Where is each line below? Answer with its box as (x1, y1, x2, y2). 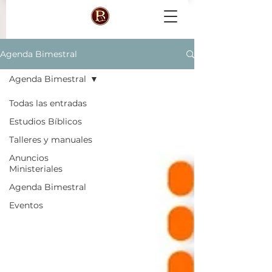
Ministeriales (9, 163, 63, 174)
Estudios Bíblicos (9, 116, 82, 127)
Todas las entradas (9, 98, 87, 109)
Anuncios (9, 152, 49, 163)
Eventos (9, 200, 43, 211)
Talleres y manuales (9, 134, 92, 145)
